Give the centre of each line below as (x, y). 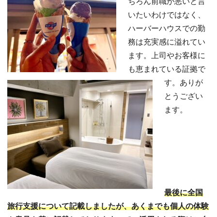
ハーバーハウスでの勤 (167, 29)
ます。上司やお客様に (167, 56)
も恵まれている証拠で (167, 69)
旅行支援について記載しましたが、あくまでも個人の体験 (108, 206)
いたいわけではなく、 (167, 15)
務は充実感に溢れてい (167, 42)
